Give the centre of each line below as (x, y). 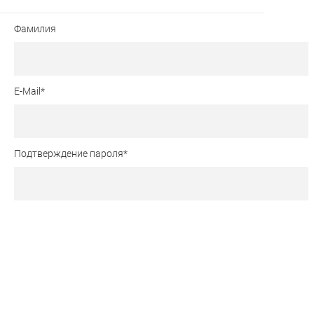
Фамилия (35, 29)
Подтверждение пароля (69, 154)
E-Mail (27, 91)
